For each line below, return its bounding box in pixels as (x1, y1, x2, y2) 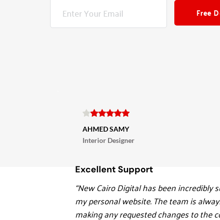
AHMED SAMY (82, 124, 129, 133)
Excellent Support (75, 163, 153, 175)
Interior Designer (82, 136, 135, 144)
